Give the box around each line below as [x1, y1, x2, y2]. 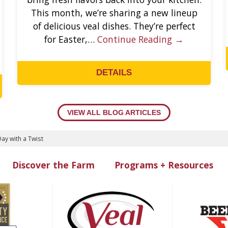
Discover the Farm [12, 158, 95, 171]
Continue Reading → [97, 33, 184, 45]
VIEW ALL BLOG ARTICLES [67, 108, 161, 117]
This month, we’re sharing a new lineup [31, 6, 197, 19]
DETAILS [96, 68, 132, 78]
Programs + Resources [114, 158, 213, 171]
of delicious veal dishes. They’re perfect [33, 19, 195, 32]
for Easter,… [44, 33, 97, 45]
